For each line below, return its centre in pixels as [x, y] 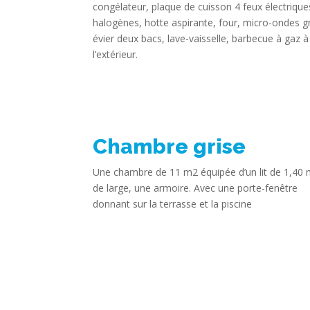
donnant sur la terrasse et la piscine [173, 203]
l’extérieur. [116, 54]
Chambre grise [170, 146]
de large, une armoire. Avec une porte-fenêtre [195, 188]
